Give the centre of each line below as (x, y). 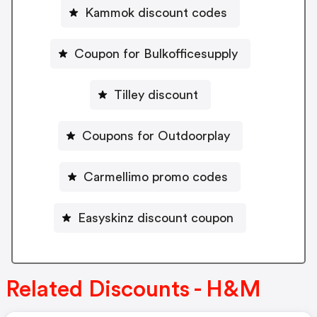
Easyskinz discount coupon (156, 218)
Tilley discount (156, 94)
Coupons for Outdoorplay (156, 136)
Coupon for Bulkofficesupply (156, 53)
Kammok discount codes (156, 12)
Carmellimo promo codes (156, 177)
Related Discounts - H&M (133, 290)
